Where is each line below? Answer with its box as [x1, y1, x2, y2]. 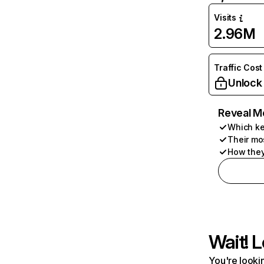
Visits [214, 12, 236, 22]
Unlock [228, 77, 262, 89]
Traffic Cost [214, 62, 263, 72]
